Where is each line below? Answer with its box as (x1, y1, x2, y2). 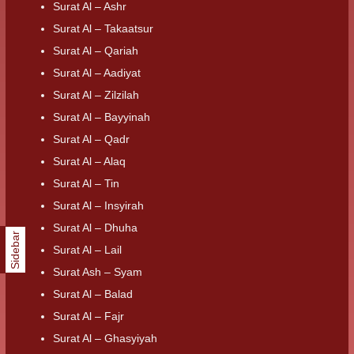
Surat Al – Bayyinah (53, 110, 150, 123)
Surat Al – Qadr (53, 132, 130, 145)
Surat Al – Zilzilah (53, 88, 139, 101)
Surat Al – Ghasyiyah (53, 331, 157, 345)
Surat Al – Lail (53, 243, 122, 256)
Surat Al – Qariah (53, 43, 138, 57)
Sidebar (9, 230, 21, 269)
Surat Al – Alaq (53, 154, 126, 168)
